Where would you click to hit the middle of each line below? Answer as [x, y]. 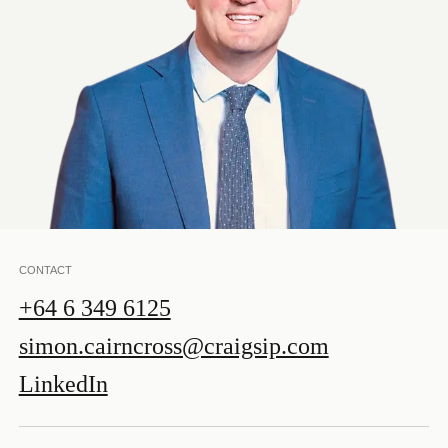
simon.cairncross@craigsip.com [173, 346]
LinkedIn [63, 384]
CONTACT [45, 270]
